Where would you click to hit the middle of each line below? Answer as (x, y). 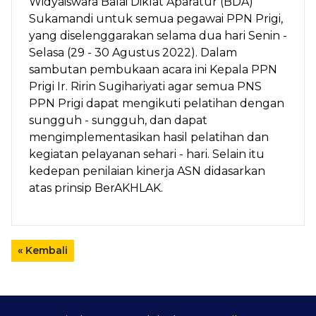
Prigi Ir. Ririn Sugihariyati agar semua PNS (145, 87)
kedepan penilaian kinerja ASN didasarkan (147, 171)
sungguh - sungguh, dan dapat (118, 121)
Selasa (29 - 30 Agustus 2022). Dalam (133, 53)
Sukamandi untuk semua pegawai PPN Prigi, (156, 19)
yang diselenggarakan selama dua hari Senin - (158, 36)
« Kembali (43, 251)
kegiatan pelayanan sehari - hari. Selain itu (147, 154)
